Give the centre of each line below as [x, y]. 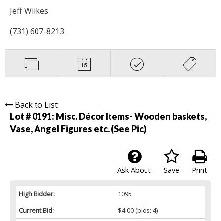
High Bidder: [37, 194]
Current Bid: [36, 210]
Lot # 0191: [33, 116]
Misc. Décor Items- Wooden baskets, [131, 116]
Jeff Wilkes [29, 11]
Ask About [134, 170]
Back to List [36, 104]
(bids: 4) [146, 210]
